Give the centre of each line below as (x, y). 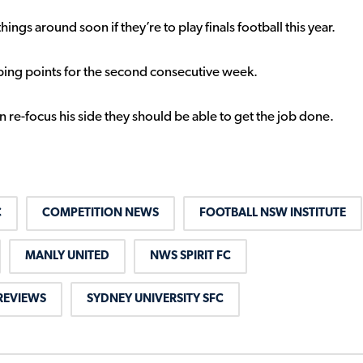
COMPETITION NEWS (100, 214)
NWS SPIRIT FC (190, 257)
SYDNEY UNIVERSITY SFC (155, 300)
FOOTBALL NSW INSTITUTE (273, 214)
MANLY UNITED (67, 257)
